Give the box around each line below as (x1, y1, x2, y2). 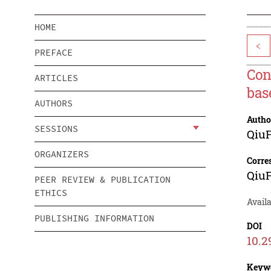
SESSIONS (34, 123, 78, 135)
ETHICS (34, 187, 67, 199)
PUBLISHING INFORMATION (34, 212, 154, 224)
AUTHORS (34, 97, 73, 109)
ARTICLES (34, 72, 78, 84)
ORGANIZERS (34, 148, 89, 160)
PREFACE (34, 47, 73, 59)
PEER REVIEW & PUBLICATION (34, 174, 171, 186)
